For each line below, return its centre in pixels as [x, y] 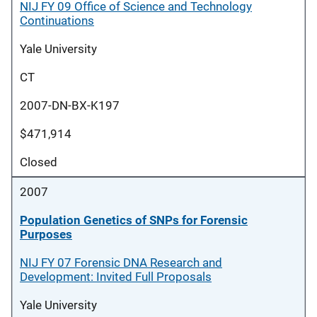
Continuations [57, 21]
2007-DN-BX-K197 [70, 105]
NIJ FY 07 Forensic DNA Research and [121, 263]
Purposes [46, 234]
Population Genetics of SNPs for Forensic [134, 220]
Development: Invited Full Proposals [116, 277]
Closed [39, 162]
